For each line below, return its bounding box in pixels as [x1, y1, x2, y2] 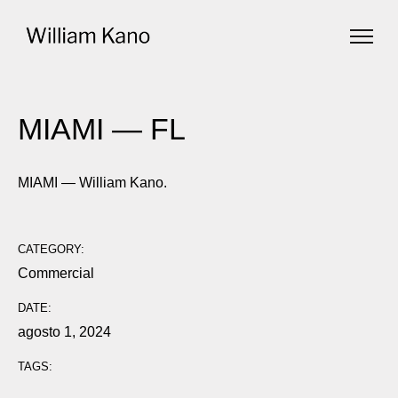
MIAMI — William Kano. [18, 175, 167, 190]
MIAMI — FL [18, 112, 186, 146]
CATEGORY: [18, 243, 84, 256]
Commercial [18, 266, 94, 281]
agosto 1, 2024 [18, 324, 111, 339]
